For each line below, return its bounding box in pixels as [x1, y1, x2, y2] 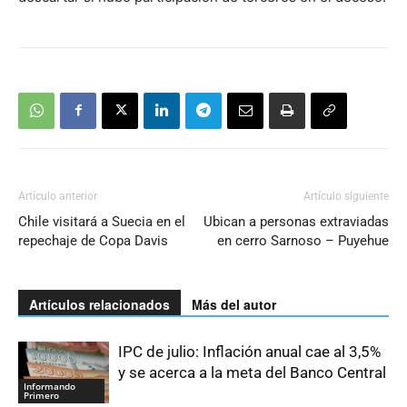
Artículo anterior [18, 189, 97, 203]
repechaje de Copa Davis [18, 232, 168, 249]
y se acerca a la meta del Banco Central [118, 362, 386, 382]
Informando [24, 380, 75, 393]
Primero [24, 389, 59, 402]
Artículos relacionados [29, 294, 170, 313]
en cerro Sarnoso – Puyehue [217, 232, 389, 249]
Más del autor [192, 294, 276, 313]
